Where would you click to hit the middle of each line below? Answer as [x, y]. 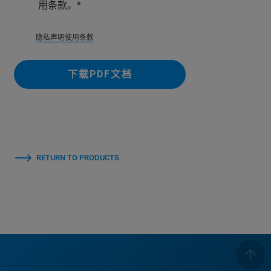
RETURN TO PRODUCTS [78, 158]
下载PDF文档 [100, 74]
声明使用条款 [72, 38]
